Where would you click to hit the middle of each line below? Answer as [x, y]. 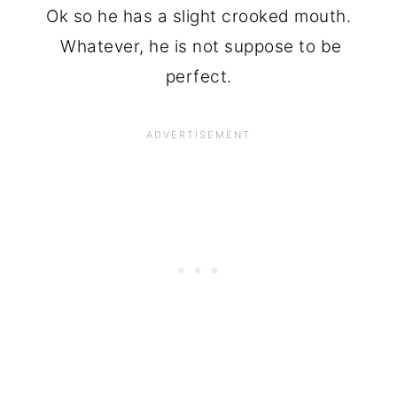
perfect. [198, 76]
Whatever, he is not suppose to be [198, 46]
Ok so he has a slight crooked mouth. [198, 16]
